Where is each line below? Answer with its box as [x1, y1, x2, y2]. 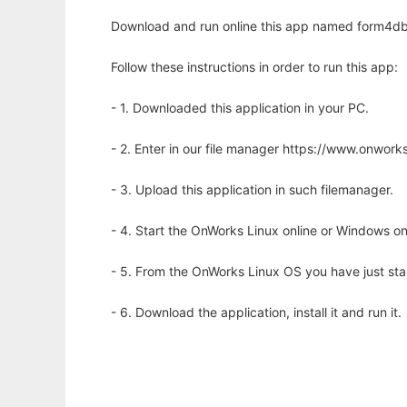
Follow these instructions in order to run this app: [111, 59, 398, 75]
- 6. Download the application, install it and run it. [111, 304, 402, 321]
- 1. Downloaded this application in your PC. [111, 100, 369, 116]
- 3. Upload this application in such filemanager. [111, 182, 393, 198]
